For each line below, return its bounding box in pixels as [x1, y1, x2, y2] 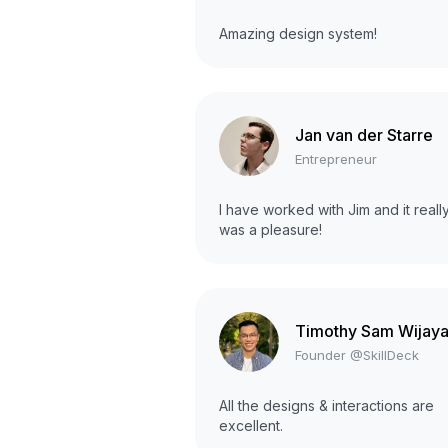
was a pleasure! [219, 221, 322, 239]
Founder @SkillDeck [295, 346, 419, 363]
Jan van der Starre [295, 124, 433, 145]
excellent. [219, 417, 283, 435]
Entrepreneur [295, 150, 377, 167]
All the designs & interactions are [219, 397, 434, 415]
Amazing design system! [219, 25, 377, 43]
